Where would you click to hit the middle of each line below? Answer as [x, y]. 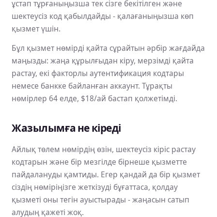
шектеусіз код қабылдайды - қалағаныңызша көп [103, 16]
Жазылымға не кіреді [67, 128]
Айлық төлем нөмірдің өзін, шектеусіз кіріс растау [104, 149]
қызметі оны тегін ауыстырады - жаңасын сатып [101, 199]
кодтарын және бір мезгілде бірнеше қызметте [99, 162]
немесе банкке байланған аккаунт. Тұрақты [92, 85]
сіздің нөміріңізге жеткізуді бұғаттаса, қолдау [95, 187]
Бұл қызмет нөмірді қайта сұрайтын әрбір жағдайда [108, 48]
